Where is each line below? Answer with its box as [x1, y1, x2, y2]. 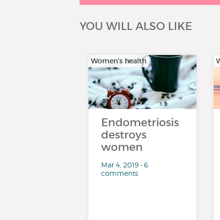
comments [101, 169, 138, 177]
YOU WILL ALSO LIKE [80, 20, 192, 33]
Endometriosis [101, 116, 179, 129]
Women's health [90, 56, 146, 65]
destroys [101, 128, 146, 141]
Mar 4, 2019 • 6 [101, 161, 148, 169]
